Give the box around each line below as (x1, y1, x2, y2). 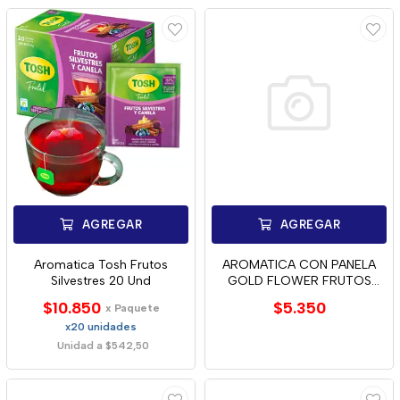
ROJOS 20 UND (254, 289, 345, 304)
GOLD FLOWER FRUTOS (227, 273, 371, 288)
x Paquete (104, 302, 160, 314)
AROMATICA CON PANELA (222, 257, 376, 272)
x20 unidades (65, 321, 137, 333)
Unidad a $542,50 (57, 339, 149, 352)
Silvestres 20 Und (51, 273, 151, 288)
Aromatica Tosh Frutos (34, 257, 168, 272)
